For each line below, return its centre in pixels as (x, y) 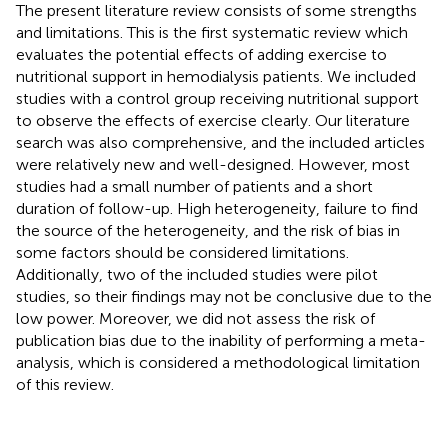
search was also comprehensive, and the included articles (220, 142)
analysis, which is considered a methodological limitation (218, 362)
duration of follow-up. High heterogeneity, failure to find (217, 208)
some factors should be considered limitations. (182, 252)
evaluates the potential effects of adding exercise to (201, 54)
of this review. (65, 384)
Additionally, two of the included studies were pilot (197, 274)
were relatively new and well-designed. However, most (213, 164)
